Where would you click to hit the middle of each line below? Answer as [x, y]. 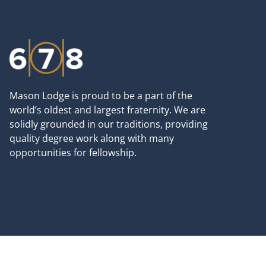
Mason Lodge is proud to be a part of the [101, 96]
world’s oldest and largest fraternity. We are [107, 110]
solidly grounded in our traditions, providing [109, 124]
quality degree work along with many [92, 139]
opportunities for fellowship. [74, 153]
